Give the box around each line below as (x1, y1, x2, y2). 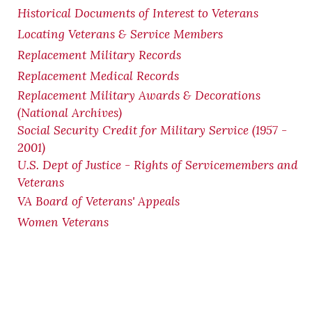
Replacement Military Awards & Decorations (17, 88, 260, 103)
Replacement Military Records (17, 47, 181, 63)
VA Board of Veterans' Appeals (17, 194, 180, 209)
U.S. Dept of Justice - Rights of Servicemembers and (17, 157, 298, 173)
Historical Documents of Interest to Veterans (17, 6, 258, 21)
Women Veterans (17, 214, 109, 230)
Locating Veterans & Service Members (17, 26, 223, 42)
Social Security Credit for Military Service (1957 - (17, 123, 287, 138)
